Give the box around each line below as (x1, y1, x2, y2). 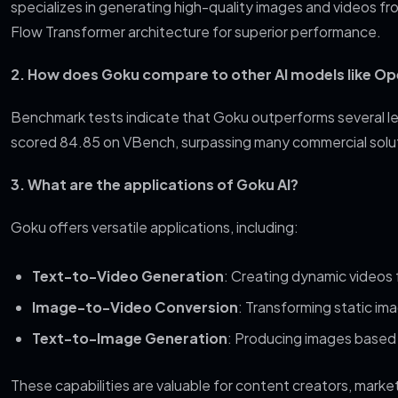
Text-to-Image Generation (32, 329, 227, 347)
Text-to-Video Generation (32, 267, 224, 285)
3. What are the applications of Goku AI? (11, 175, 298, 194)
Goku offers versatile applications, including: (11, 218, 298, 236)
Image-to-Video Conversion (32, 298, 238, 316)
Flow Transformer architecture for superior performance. (11, 22, 381, 41)
